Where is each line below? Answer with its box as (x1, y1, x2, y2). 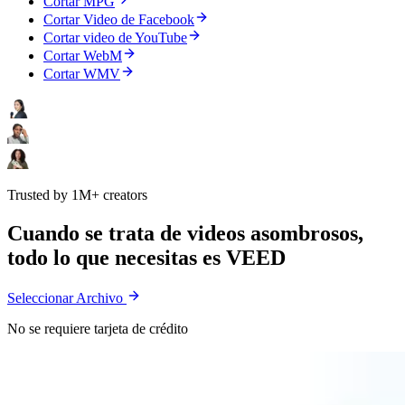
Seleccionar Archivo (7, 290, 127, 306)
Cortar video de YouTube (43, 30, 187, 46)
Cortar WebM (43, 48, 122, 64)
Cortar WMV (43, 66, 120, 82)
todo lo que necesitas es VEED (7, 246, 286, 270)
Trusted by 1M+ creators (7, 187, 147, 203)
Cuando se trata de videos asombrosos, (7, 221, 363, 246)
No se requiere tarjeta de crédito (7, 321, 188, 337)
